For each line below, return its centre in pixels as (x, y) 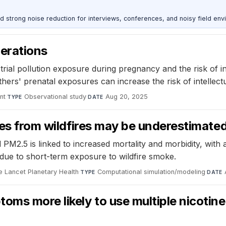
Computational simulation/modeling (152, 172)
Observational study (55, 96)
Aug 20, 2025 (127, 96)
